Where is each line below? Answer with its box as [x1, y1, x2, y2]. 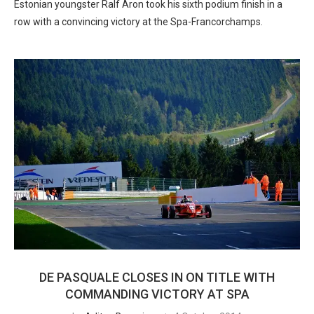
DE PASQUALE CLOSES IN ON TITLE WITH [39, 270, 275, 285]
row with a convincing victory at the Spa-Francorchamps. [14, 16, 263, 27]
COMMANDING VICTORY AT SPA [64, 287, 250, 301]
